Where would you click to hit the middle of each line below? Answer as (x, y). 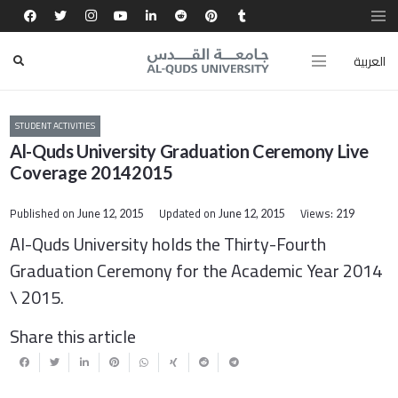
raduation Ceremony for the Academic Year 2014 (202, 270)
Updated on (188, 214)
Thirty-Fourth (275, 243)
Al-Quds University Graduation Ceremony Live (189, 151)
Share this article (73, 336)
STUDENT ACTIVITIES (56, 126)
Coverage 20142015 (92, 173)
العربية (369, 61)
